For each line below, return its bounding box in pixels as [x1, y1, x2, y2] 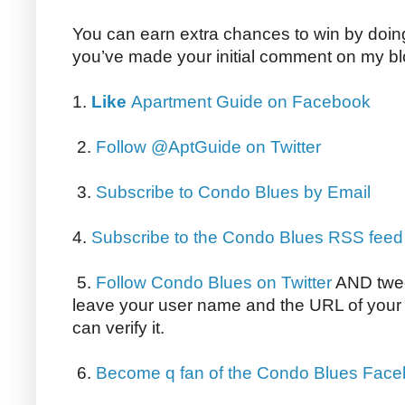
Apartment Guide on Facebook [131, 92, 371, 112]
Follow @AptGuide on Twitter [91, 137, 325, 157]
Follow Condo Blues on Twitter [96, 273, 332, 293]
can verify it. [72, 318, 165, 338]
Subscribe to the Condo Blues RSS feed [91, 228, 403, 248]
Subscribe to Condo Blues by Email [96, 183, 371, 202]
